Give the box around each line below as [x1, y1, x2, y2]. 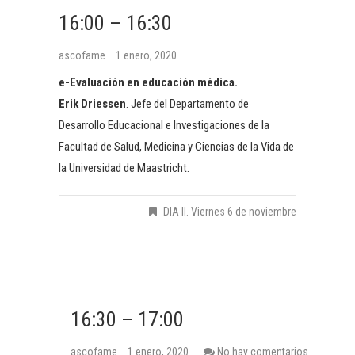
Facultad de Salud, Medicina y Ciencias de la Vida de [59, 139, 294, 154]
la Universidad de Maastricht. [59, 160, 189, 175]
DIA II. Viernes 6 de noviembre [163, 204, 296, 218]
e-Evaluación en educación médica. [59, 74, 238, 90]
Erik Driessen [59, 96, 126, 111]
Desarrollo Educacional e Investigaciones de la [59, 117, 269, 132]
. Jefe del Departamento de [126, 96, 249, 111]
